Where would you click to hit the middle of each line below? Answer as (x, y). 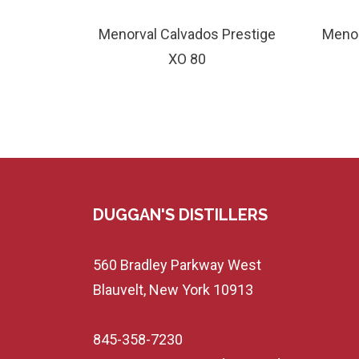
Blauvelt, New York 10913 (173, 290)
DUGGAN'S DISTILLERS (180, 215)
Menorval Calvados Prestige (187, 34)
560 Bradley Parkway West (177, 265)
